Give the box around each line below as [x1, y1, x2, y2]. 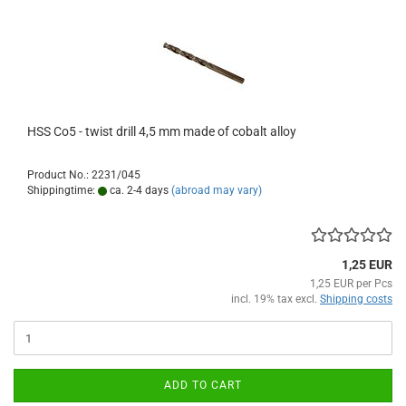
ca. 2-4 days [107, 184, 169, 198]
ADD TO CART [164, 379, 242, 392]
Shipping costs [320, 293, 392, 306]
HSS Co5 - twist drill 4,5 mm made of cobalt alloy [27, 124, 296, 140]
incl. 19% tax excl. [231, 293, 320, 306]
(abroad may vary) [171, 184, 262, 198]
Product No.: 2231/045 [27, 169, 140, 182]
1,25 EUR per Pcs [310, 277, 392, 291]
